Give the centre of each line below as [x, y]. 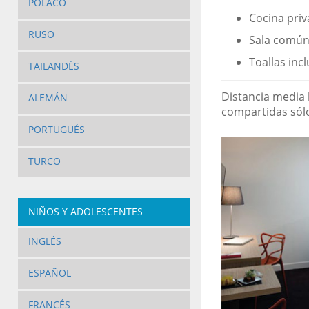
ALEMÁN [48, 98]
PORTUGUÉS [56, 130]
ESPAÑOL [49, 273]
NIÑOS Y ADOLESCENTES [85, 212]
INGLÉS [44, 241]
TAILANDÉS [53, 66]
